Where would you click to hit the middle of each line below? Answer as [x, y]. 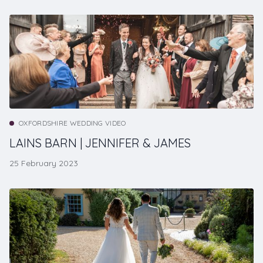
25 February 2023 [44, 163]
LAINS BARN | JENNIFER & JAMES [100, 143]
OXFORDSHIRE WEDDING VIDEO [73, 123]
